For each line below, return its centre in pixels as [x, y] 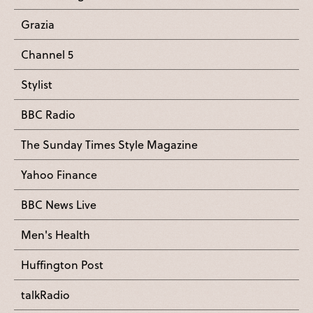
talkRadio [45, 295]
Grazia [38, 24]
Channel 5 [47, 54]
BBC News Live [59, 205]
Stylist [37, 85]
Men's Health [56, 235]
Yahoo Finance [59, 175]
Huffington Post [62, 265]
